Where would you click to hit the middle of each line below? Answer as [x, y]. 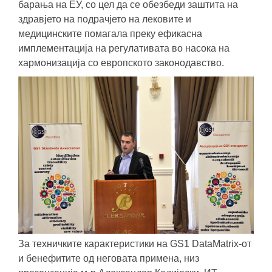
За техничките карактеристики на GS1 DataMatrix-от [135, 243]
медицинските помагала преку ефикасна [110, 33]
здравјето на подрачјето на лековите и [105, 19]
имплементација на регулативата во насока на [124, 48]
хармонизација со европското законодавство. [121, 63]
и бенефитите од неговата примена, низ [109, 258]
